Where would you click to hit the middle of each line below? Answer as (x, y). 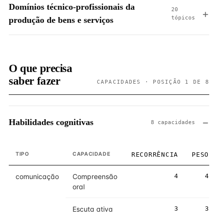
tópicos (183, 18)
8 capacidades (173, 122)
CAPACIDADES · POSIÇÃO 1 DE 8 (153, 82)
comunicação (37, 176)
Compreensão (95, 176)
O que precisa (41, 68)
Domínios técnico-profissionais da (72, 7)
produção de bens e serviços (61, 20)
